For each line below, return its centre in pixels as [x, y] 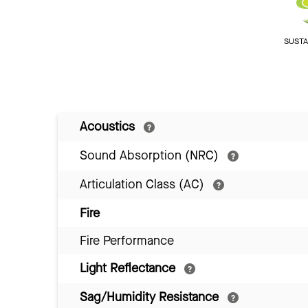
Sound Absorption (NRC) [151, 155]
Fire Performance [127, 240]
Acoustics [109, 126]
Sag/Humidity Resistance [151, 297]
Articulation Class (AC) [144, 184]
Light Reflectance [129, 268]
